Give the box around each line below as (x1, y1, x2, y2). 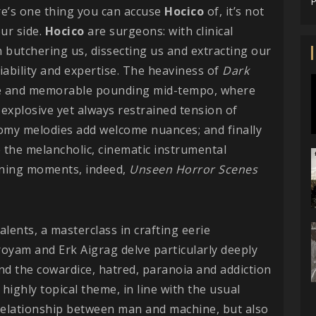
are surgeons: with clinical (84, 23, 233, 39)
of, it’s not (204, 3, 265, 19)
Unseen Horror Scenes (129, 161, 257, 177)
